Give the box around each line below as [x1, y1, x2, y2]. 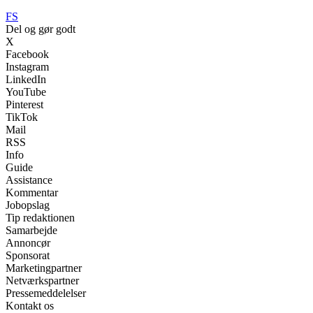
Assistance [6, 174, 52, 187]
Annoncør [6, 237, 50, 249]
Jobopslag [6, 199, 50, 212]
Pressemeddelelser [6, 287, 86, 300]
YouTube [6, 86, 46, 99]
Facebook [6, 48, 49, 61]
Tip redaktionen [6, 212, 75, 224]
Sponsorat [6, 249, 50, 262]
